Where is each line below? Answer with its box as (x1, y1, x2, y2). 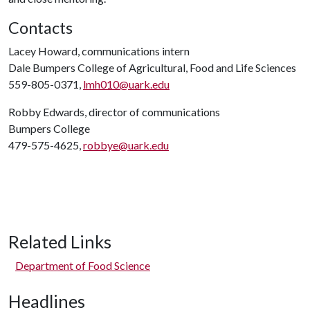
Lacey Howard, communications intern (8, 44, 190, 57)
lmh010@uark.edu (83, 77, 170, 91)
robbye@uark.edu (83, 138, 169, 152)
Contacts (8, 18, 73, 37)
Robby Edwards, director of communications (8, 105, 220, 118)
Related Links (8, 231, 111, 252)
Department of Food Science (15, 259, 150, 272)
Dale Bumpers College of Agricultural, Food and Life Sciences (8, 61, 296, 74)
